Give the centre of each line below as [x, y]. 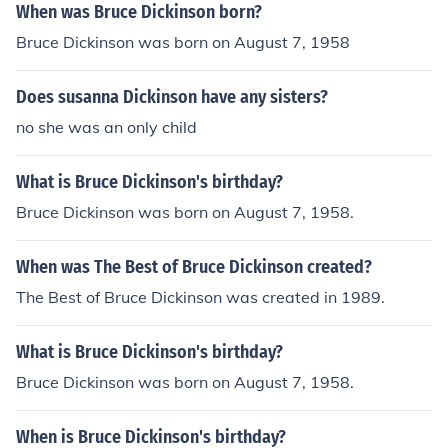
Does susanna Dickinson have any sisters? [172, 97]
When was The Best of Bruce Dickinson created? [194, 267]
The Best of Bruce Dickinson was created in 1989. [200, 297]
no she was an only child [106, 127]
